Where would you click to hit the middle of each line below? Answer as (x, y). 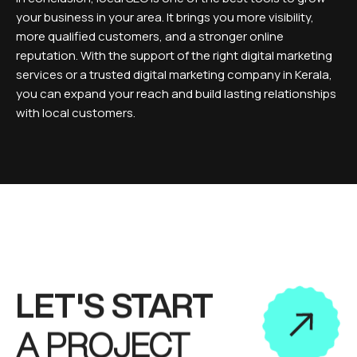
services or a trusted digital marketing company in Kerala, (174, 75)
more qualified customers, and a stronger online (150, 36)
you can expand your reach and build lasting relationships (176, 94)
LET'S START (115, 305)
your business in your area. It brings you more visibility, (165, 17)
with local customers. (76, 113)
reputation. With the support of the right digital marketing (174, 55)
